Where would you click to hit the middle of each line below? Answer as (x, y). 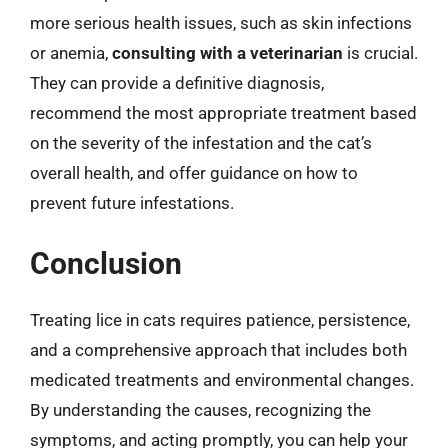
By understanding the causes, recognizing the (200, 410)
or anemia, (71, 52)
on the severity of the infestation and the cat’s (201, 142)
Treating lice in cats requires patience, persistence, (220, 320)
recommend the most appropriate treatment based (223, 112)
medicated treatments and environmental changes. (222, 380)
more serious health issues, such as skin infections (221, 22)
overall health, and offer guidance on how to (194, 172)
